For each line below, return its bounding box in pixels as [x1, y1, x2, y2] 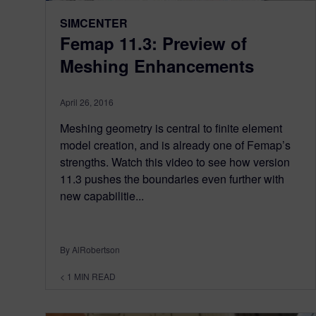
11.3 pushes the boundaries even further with [60, 170, 284, 187]
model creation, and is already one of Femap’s [60, 136, 291, 153]
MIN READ [74, 269, 116, 282]
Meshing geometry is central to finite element [60, 119, 282, 136]
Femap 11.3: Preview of [60, 30, 247, 55]
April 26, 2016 [60, 95, 114, 108]
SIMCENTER [60, 14, 128, 31]
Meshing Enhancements [60, 53, 254, 78]
